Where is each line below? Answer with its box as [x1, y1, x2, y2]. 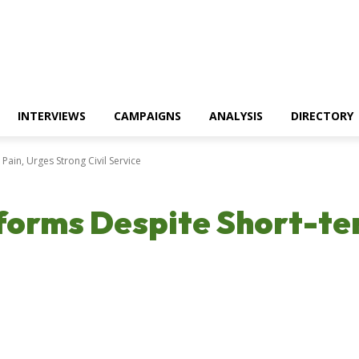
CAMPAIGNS [114, 108, 181, 123]
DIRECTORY [291, 108, 353, 123]
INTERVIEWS [18, 108, 86, 123]
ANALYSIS [209, 108, 263, 123]
